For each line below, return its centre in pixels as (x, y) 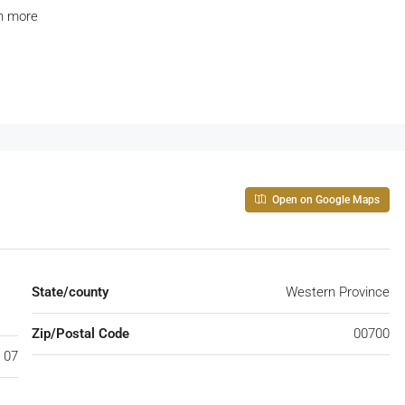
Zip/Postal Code (80, 334)
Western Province (338, 292)
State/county (70, 292)
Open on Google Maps (325, 200)
